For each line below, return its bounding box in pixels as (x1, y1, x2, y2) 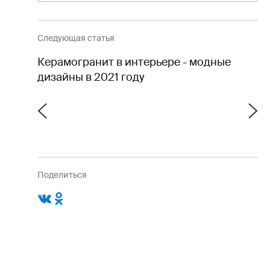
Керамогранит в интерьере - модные (37, 55, 231, 70)
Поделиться (37, 169, 87, 181)
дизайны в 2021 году (37, 70, 145, 85)
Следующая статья (37, 33, 115, 44)
